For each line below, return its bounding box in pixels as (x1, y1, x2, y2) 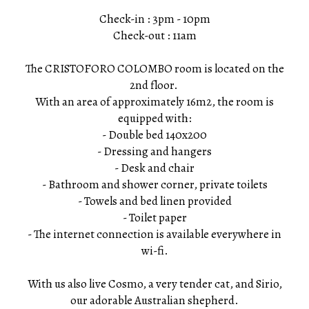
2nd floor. (129, 77, 180, 93)
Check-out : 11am (112, 28, 197, 43)
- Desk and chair (114, 160, 195, 176)
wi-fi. (141, 243, 168, 259)
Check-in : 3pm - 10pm (99, 11, 210, 27)
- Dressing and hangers (97, 143, 212, 159)
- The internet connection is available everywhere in (28, 226, 281, 242)
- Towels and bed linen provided (77, 193, 232, 209)
